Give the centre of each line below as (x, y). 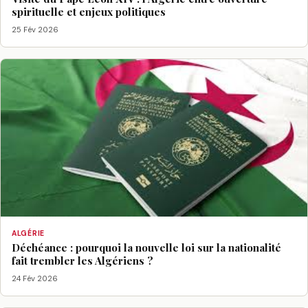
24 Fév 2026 (35, 278)
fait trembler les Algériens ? (82, 261)
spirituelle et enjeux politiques (89, 12)
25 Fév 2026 (35, 29)
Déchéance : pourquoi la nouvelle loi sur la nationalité (146, 248)
